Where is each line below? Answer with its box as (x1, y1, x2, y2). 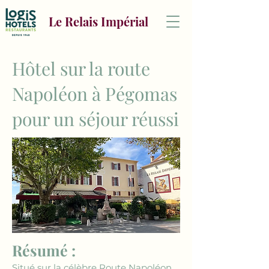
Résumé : (12, 240, 76, 260)
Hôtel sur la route (12, 56, 150, 80)
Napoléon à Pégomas (12, 82, 177, 106)
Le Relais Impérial (48, 13, 148, 29)
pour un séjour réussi (12, 107, 179, 131)
